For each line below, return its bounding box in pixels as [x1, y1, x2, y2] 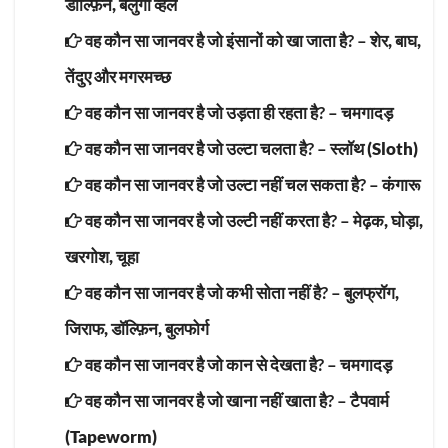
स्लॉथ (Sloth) [330, 137, 418, 159]
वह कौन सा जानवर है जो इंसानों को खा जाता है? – [82, 29, 370, 51]
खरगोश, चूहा [65, 245, 139, 267]
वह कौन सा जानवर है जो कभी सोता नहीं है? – [82, 281, 344, 303]
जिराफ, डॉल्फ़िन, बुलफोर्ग [65, 317, 209, 339]
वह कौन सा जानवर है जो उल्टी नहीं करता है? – [82, 209, 353, 231]
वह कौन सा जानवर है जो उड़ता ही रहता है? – [82, 101, 341, 123]
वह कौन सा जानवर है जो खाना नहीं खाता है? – [82, 389, 350, 411]
